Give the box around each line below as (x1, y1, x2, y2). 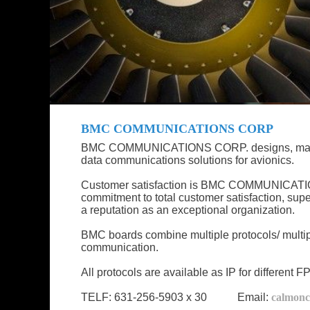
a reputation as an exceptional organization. (81, 203, 295, 216)
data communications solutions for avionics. (81, 154, 300, 166)
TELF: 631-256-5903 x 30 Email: (81, 291, 271, 303)
